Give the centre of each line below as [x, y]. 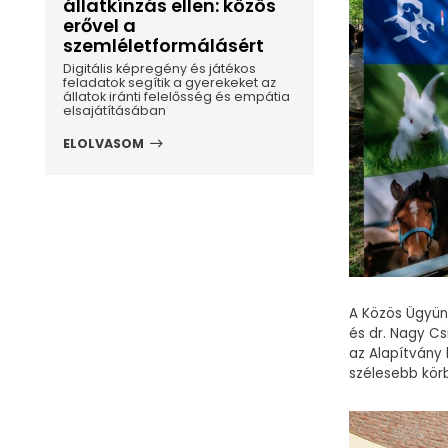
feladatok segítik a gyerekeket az [169, 83]
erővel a [99, 25]
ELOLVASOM [103, 143]
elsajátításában [114, 111]
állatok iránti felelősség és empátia [176, 97]
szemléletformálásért [163, 45]
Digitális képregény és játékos [159, 69]
